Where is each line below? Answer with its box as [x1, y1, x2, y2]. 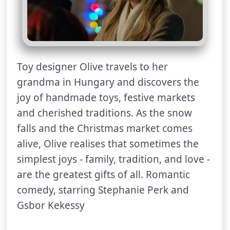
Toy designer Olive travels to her [17, 60, 168, 74]
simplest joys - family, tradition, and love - [17, 152, 210, 166]
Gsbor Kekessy [17, 199, 85, 213]
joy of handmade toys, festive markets [17, 91, 195, 105]
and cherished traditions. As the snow [17, 106, 192, 120]
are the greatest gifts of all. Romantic [17, 168, 190, 182]
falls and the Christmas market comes [17, 122, 193, 136]
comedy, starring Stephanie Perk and [17, 183, 189, 197]
